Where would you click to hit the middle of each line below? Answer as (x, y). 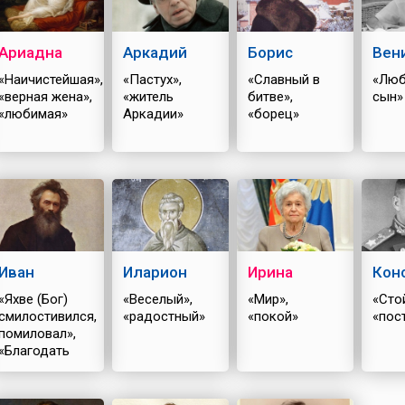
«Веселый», (157, 299)
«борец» (273, 114)
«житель (148, 97)
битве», (270, 97)
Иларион (155, 272)
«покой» (273, 316)
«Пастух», (152, 80)
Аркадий (155, 52)
